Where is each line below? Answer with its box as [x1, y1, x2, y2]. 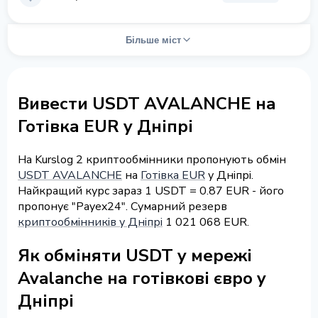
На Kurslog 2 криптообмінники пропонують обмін [18, 151, 286, 168]
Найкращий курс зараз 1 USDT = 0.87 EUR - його [18, 182, 284, 199]
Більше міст [126, 34, 181, 45]
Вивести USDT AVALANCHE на [18, 92, 276, 115]
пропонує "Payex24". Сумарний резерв [18, 198, 227, 214]
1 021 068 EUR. [163, 214, 249, 230]
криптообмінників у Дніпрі [18, 214, 163, 230]
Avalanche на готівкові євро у [18, 266, 266, 290]
